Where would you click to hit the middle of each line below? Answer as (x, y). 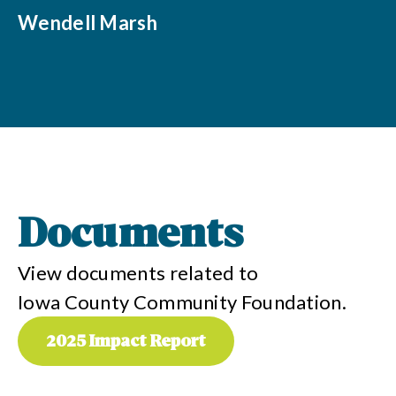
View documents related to (138, 272)
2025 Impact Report (126, 343)
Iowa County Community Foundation (180, 301)
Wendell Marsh (88, 22)
